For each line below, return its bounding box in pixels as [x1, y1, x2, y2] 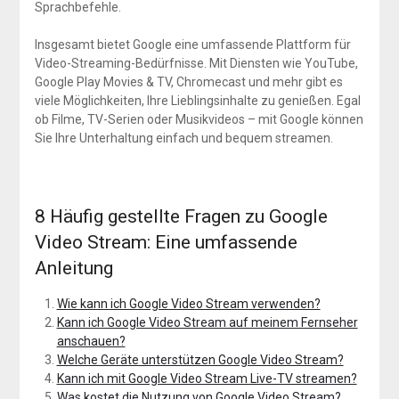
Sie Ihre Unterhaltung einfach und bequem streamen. [34, 131, 333, 146]
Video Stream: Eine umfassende [34, 232, 297, 254]
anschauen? [56, 334, 126, 349]
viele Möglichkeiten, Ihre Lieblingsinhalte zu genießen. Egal [34, 94, 361, 109]
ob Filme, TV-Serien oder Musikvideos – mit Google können [34, 112, 363, 127]
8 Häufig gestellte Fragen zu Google [34, 206, 328, 228]
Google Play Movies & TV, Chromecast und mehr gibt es [34, 75, 343, 90]
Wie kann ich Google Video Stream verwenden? [56, 297, 321, 312]
